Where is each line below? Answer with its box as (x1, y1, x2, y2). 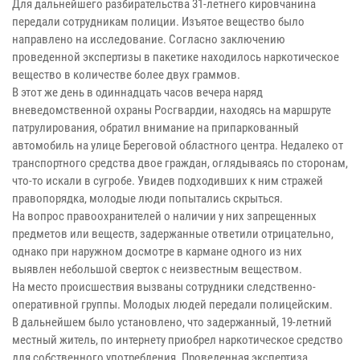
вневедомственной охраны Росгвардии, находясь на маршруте (12, 102, 331, 117)
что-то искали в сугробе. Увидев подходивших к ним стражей (12, 173, 323, 188)
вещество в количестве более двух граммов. (12, 67, 240, 82)
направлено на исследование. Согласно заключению (12, 31, 285, 47)
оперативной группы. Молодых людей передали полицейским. (12, 297, 333, 312)
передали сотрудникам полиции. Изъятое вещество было (12, 14, 305, 29)
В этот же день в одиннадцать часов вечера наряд (12, 84, 263, 100)
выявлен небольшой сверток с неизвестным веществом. (12, 261, 302, 276)
